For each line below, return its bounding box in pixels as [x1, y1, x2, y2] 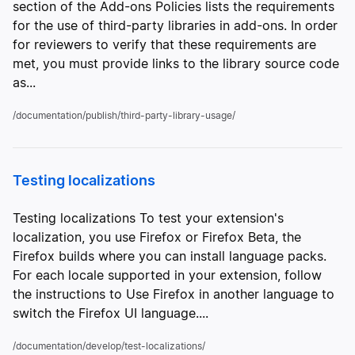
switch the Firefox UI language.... [13, 305, 208, 321]
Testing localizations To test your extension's [13, 210, 284, 226]
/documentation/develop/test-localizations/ [13, 340, 205, 352]
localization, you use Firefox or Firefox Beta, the [13, 229, 301, 245]
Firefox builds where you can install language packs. [13, 248, 326, 264]
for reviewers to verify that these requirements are [13, 36, 316, 52]
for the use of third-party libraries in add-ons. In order [13, 17, 338, 33]
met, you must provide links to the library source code [13, 55, 339, 71]
